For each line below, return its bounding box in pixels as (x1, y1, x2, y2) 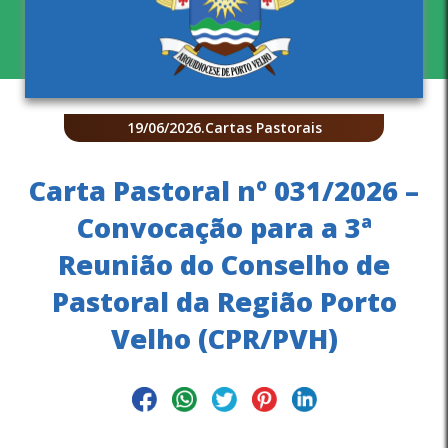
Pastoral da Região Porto (51, 283, 397, 320)
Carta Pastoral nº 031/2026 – (29, 172, 419, 209)
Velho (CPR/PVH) (110, 320, 338, 357)
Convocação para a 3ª (76, 209, 372, 246)
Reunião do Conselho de (58, 246, 390, 283)
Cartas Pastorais (204, 118, 322, 137)
